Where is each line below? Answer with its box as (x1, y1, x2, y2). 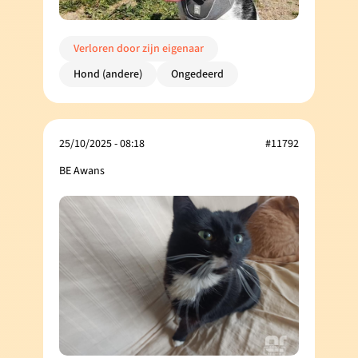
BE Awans (59, 162, 105, 179)
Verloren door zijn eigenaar (74, 40, 204, 57)
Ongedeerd (171, 66, 224, 82)
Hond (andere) (74, 66, 142, 82)
